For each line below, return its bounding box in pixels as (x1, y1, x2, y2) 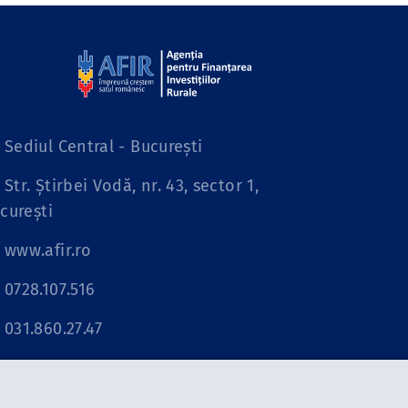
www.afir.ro (5, 240, 91, 260)
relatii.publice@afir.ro (5, 358, 176, 378)
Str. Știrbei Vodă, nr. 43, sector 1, (5, 176, 259, 196)
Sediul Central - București (5, 137, 203, 157)
